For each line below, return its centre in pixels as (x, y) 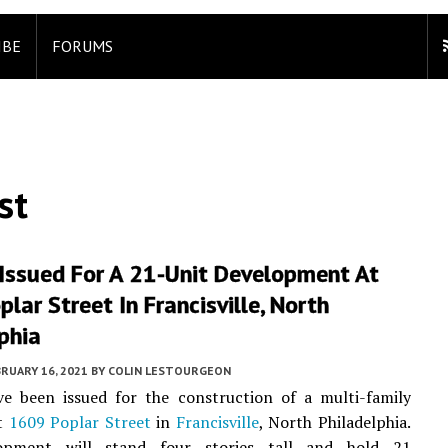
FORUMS (82, 46)
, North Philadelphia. (334, 422)
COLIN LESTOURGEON (169, 370)
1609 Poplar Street (79, 422)
